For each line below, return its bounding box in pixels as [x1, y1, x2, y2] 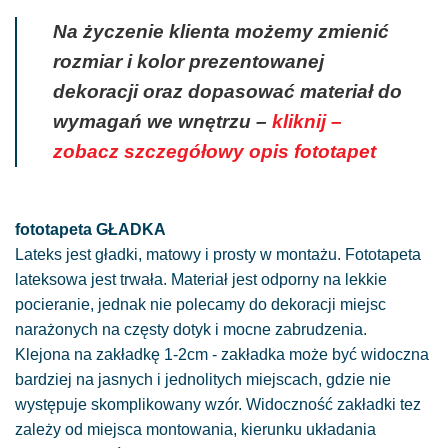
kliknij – [272, 111, 342, 133]
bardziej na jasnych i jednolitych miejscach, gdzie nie [15, 371, 391, 389]
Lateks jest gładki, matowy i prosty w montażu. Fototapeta [15, 246, 421, 264]
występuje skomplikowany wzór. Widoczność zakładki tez [15, 396, 421, 414]
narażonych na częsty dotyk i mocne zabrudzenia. [15, 321, 367, 339]
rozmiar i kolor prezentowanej [53, 51, 324, 73]
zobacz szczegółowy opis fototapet [53, 141, 376, 163]
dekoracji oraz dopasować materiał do [53, 81, 402, 103]
